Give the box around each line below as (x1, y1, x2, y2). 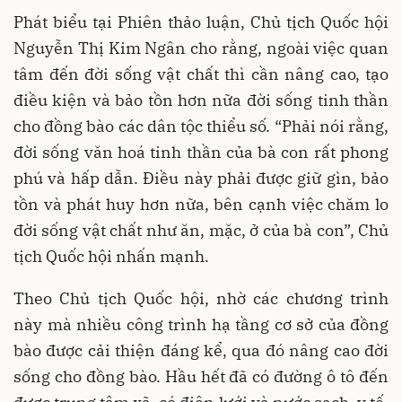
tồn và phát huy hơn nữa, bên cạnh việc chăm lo (13, 194, 389, 214)
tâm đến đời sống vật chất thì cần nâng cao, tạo (13, 64, 389, 84)
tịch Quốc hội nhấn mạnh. (13, 246, 209, 267)
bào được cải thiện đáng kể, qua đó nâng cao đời (13, 340, 389, 361)
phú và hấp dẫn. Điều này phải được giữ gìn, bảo (13, 168, 389, 188)
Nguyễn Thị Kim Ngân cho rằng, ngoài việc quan (13, 38, 389, 58)
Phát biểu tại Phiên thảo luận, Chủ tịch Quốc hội (13, 12, 389, 32)
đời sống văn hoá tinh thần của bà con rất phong (13, 142, 389, 162)
